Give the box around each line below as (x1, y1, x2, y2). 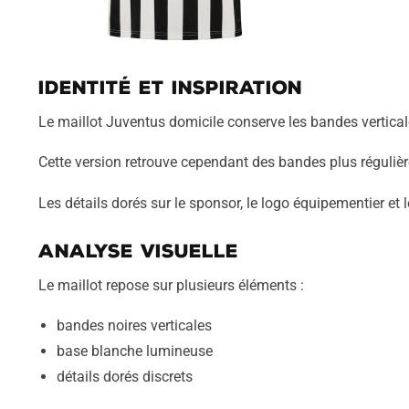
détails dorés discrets (56, 368, 193, 386)
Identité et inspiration (37, 76, 302, 99)
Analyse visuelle (37, 239, 238, 262)
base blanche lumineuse (56, 342, 213, 361)
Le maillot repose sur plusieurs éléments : (37, 276, 304, 294)
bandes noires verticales (56, 317, 212, 335)
